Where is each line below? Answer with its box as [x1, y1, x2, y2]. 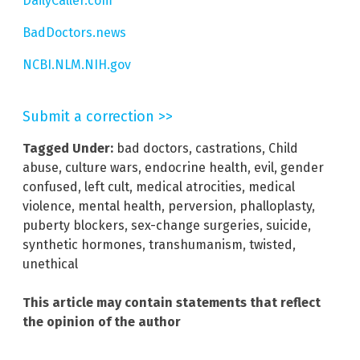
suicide [266, 218, 308, 234]
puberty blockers [22, 218, 125, 234]
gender [280, 160, 324, 176]
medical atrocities [136, 179, 242, 195]
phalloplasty [239, 198, 312, 215]
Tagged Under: [22, 141, 113, 157]
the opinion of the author [22, 314, 181, 330]
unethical [22, 256, 78, 272]
